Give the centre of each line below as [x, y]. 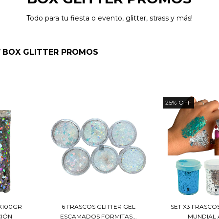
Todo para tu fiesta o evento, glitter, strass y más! [109, 18]
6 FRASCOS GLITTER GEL [99, 207]
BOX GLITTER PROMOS [50, 52]
